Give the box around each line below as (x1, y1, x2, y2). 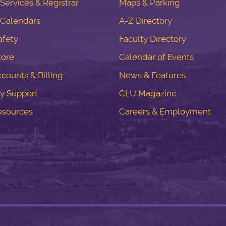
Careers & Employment (119, 106, 211, 117)
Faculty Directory (119, 33, 186, 44)
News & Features (119, 70, 186, 80)
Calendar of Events (119, 51, 194, 62)
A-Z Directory (119, 15, 172, 26)
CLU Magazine (119, 88, 177, 98)
